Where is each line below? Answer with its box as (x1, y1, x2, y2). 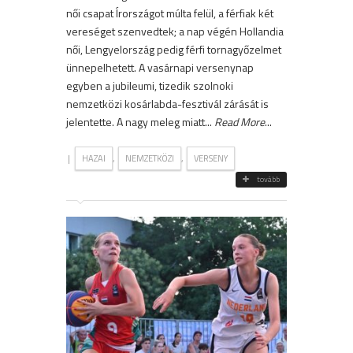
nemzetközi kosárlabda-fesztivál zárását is (66, 95, 269, 113)
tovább (257, 173, 280, 186)
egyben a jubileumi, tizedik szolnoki (66, 77, 233, 95)
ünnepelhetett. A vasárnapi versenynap (66, 59, 254, 76)
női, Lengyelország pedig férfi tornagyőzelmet (66, 41, 281, 58)
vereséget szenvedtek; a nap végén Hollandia (66, 23, 284, 40)
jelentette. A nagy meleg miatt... (66, 113, 214, 131)
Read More (214, 113, 265, 131)
